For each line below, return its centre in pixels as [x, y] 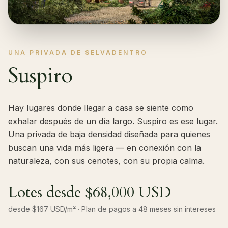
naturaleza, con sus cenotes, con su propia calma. [106, 161]
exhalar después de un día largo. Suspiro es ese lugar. [113, 121]
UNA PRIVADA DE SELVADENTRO [78, 52]
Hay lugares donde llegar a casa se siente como [101, 108]
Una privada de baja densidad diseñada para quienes [109, 134]
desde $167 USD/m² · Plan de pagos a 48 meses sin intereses [112, 209]
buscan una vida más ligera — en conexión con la [105, 147]
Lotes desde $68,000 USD [90, 192]
